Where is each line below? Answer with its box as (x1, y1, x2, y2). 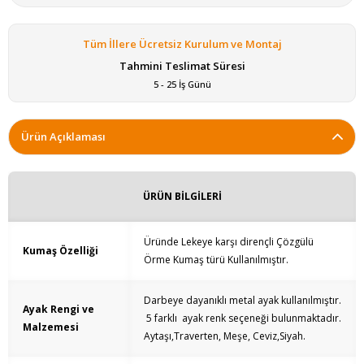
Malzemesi (23, 320, 79, 335)
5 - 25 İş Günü (153, 78, 211, 91)
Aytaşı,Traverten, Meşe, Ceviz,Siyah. (144, 329, 305, 344)
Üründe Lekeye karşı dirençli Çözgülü (144, 235, 314, 249)
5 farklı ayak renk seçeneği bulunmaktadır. (144, 311, 341, 326)
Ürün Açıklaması (21, 129, 106, 145)
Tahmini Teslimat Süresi (119, 58, 245, 74)
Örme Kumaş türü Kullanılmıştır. (144, 253, 288, 267)
